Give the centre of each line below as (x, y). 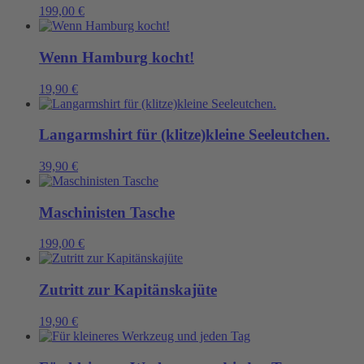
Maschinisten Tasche (107, 212)
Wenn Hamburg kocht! (117, 57)
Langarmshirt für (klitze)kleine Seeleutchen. (184, 135)
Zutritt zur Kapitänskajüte (128, 290)
